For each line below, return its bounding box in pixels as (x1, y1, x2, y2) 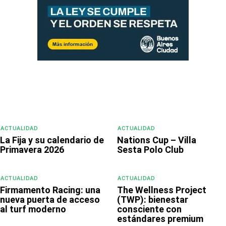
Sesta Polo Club (117, 144, 184, 155)
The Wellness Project (117, 184, 206, 195)
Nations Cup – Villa (117, 134, 196, 145)
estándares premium (117, 213, 203, 224)
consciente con (117, 203, 182, 214)
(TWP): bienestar (117, 194, 188, 205)
